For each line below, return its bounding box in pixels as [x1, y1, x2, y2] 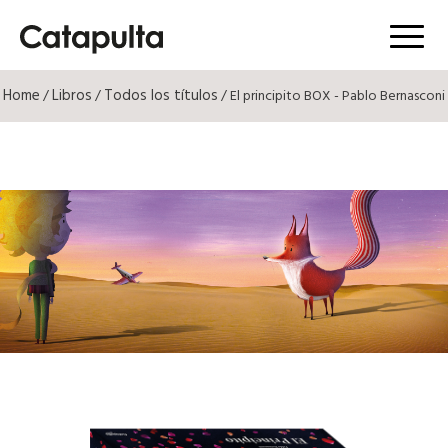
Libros [52, 84, 92, 108]
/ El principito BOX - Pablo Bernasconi [218, 85, 445, 108]
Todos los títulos [104, 84, 218, 108]
